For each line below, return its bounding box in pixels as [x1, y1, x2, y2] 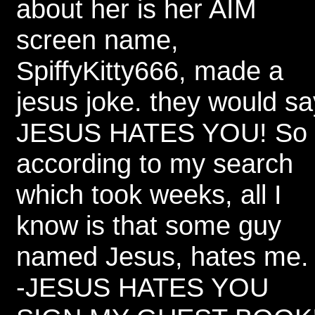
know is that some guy [16, 210, 281, 240]
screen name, [16, 25, 179, 55]
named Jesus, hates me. [16, 241, 309, 271]
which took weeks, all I [16, 179, 282, 210]
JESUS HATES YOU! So [16, 117, 307, 148]
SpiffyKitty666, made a [16, 56, 283, 86]
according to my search [16, 148, 293, 179]
